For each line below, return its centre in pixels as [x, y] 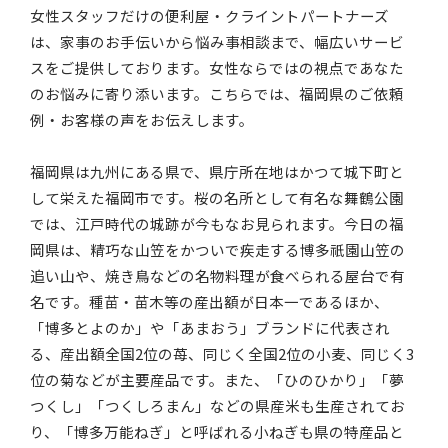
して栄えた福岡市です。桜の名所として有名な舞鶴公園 [217, 198]
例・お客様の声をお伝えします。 [142, 120]
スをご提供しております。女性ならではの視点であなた [217, 68]
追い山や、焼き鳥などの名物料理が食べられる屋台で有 [218, 276]
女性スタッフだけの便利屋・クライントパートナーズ [210, 16]
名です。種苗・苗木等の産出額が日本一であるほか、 [210, 302]
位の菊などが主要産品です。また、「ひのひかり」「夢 [217, 380]
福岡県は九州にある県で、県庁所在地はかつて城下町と [217, 172]
